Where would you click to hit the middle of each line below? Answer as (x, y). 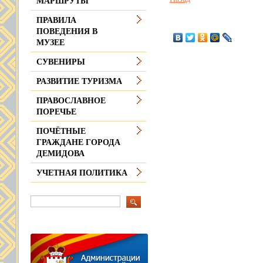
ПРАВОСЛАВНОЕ (71, 101)
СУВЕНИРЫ (61, 62)
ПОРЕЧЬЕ (56, 112)
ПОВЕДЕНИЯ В (67, 31)
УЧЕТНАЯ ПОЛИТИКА (82, 173)
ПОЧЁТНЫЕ (61, 131)
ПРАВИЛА (56, 20)
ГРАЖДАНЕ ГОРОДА (78, 142)
